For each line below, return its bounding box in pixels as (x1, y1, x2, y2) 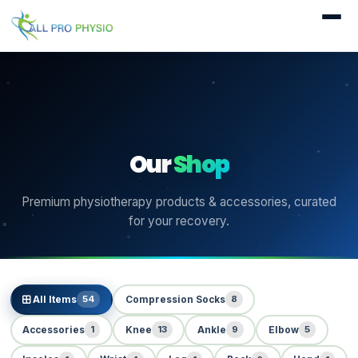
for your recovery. (129, 213, 229, 229)
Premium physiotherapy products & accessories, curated (22, 193, 336, 209)
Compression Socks (125, 293, 225, 305)
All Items (30, 293, 78, 305)
